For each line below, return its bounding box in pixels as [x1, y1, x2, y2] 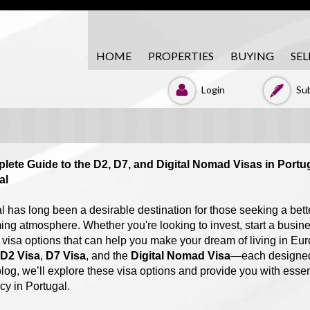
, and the [85, 250, 131, 262]
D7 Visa [45, 250, 86, 262]
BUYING [230, 49, 274, 62]
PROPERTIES [148, 49, 214, 62]
